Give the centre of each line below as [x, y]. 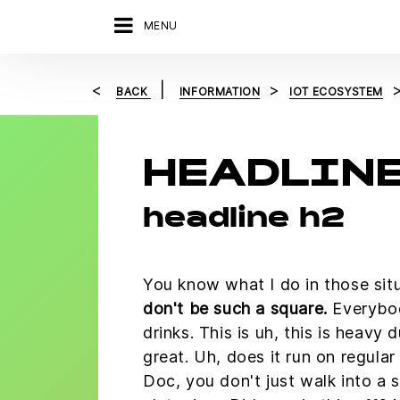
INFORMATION [220, 92]
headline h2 [244, 220]
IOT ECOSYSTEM [337, 92]
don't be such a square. [235, 308]
